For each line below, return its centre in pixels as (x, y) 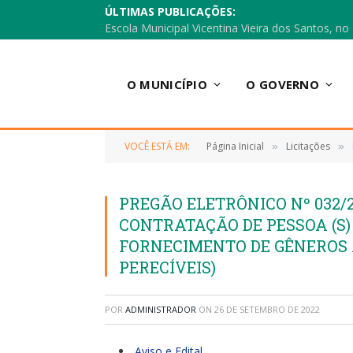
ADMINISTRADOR (161, 309)
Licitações (308, 146)
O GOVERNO (283, 84)
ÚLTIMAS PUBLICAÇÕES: (170, 11)
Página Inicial (235, 146)
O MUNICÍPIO (167, 84)
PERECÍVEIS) (167, 267)
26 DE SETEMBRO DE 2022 (267, 309)
